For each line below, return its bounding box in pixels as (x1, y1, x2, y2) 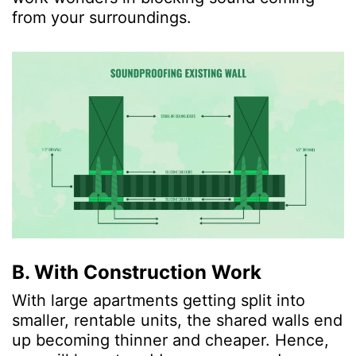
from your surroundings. (12, 7, 196, 27)
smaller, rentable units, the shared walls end (12, 310, 342, 330)
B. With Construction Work (12, 260, 261, 284)
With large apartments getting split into (12, 290, 305, 310)
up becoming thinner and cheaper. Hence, (12, 330, 329, 350)
